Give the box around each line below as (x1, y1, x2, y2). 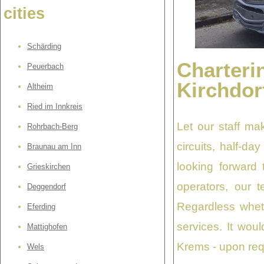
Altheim (27, 82, 53, 91)
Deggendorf (27, 182, 66, 192)
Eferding (27, 202, 55, 212)
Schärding (27, 42, 61, 51)
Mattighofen (27, 222, 67, 232)
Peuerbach (27, 62, 64, 71)
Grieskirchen (27, 162, 70, 171)
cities (4, 4, 45, 22)
